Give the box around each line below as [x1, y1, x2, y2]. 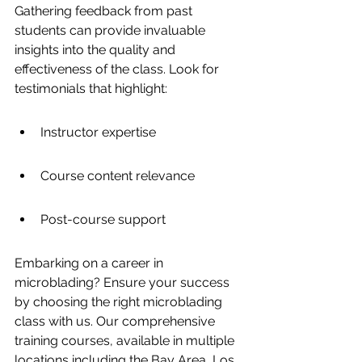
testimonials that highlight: [15, 81, 167, 96]
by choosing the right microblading [15, 294, 225, 309]
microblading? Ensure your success [15, 275, 233, 290]
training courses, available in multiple [15, 333, 238, 348]
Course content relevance [40, 168, 195, 183]
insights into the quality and [15, 42, 179, 57]
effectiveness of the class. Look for [15, 61, 222, 77]
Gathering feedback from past [15, 3, 196, 19]
